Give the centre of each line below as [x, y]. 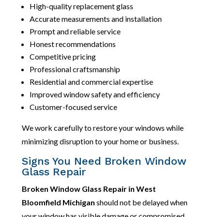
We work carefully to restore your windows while [102, 127]
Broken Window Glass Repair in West [89, 188]
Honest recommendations [72, 44]
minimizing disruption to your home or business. [100, 141]
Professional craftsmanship [75, 69]
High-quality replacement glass [81, 6]
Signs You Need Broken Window [104, 161]
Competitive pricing [62, 56]
